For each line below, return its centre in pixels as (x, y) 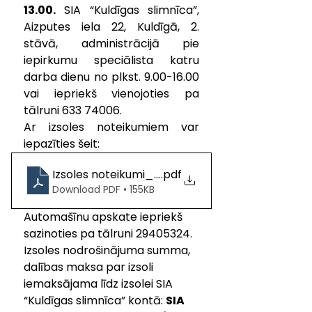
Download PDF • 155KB (103, 189)
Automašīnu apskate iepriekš (104, 217)
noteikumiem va (139, 127)
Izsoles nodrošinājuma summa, (108, 250)
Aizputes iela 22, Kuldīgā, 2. (111, 26)
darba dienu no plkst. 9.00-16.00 (111, 77)
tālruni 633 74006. (74, 110)
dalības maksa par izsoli (90, 267)
